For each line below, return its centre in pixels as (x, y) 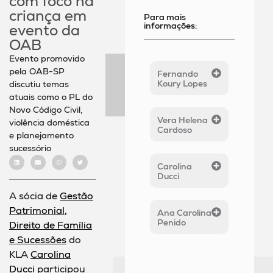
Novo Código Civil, (46, 110)
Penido (172, 223)
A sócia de (34, 196)
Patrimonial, (38, 210)
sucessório (30, 148)
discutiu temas (39, 84)
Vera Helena (183, 120)
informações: (171, 26)
